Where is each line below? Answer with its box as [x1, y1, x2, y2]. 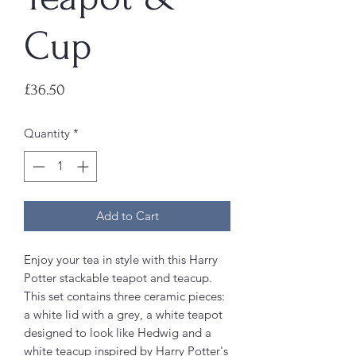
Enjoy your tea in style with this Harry [24, 251, 218, 267]
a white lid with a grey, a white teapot [24, 306, 222, 322]
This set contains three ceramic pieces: [24, 288, 225, 304]
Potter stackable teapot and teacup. [24, 269, 212, 285]
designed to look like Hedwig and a [24, 324, 211, 340]
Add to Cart [95, 207, 159, 223]
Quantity [24, 126, 70, 141]
